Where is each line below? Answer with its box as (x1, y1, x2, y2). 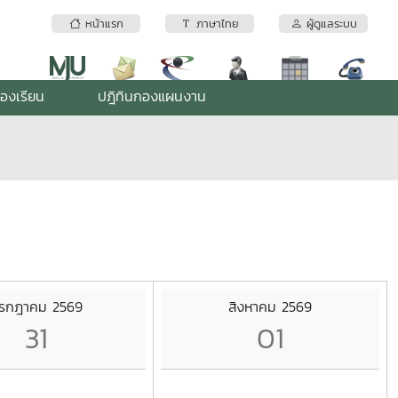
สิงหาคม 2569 (228, 295, 312, 317)
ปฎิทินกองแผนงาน (98, 85, 206, 107)
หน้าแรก (80, 15, 123, 33)
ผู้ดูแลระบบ (301, 15, 357, 33)
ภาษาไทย (192, 15, 239, 33)
